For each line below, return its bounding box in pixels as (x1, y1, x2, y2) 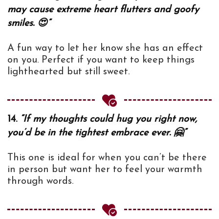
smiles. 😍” (7, 18, 50, 28)
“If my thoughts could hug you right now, (20, 114, 197, 124)
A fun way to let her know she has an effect (7, 43, 203, 53)
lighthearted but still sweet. (7, 66, 130, 77)
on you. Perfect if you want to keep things (7, 55, 195, 65)
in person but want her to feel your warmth (7, 164, 202, 175)
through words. (7, 176, 73, 186)
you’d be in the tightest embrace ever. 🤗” (7, 128, 186, 138)
